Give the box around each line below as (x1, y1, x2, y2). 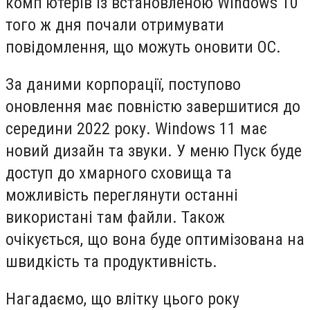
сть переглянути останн (66, 185, 234, 205)
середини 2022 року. (6, 118, 155, 138)
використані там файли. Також (6, 207, 225, 227)
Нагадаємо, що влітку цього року (6, 289, 239, 309)
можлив (6, 185, 62, 205)
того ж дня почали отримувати (6, 15, 224, 35)
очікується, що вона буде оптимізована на (6, 229, 304, 249)
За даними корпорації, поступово (6, 74, 241, 94)
